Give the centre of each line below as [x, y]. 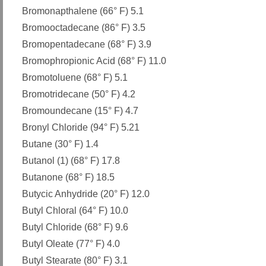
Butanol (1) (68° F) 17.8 [71, 161]
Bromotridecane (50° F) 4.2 [79, 94]
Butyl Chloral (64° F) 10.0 [75, 210]
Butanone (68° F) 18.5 [68, 177]
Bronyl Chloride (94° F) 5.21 [81, 127]
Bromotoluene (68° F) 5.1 [75, 77]
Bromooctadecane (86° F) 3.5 [84, 28]
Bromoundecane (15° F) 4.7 [80, 111]
